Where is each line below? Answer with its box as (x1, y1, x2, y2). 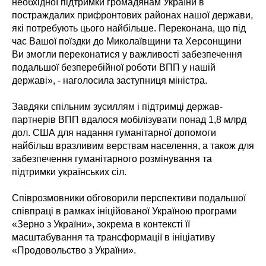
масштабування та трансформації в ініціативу (12, 232, 215, 243)
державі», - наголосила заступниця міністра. (12, 75, 207, 86)
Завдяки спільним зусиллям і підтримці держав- (12, 102, 223, 112)
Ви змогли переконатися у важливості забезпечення (12, 49, 242, 60)
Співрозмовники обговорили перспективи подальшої (12, 193, 246, 204)
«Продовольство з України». (12, 245, 136, 256)
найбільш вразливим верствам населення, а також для (12, 141, 254, 151)
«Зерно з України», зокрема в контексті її (12, 219, 190, 230)
